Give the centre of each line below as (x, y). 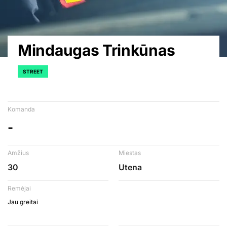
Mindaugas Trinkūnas (97, 50)
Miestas (130, 153)
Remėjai (19, 188)
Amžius (18, 153)
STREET (33, 71)
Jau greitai (23, 202)
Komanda (21, 109)
